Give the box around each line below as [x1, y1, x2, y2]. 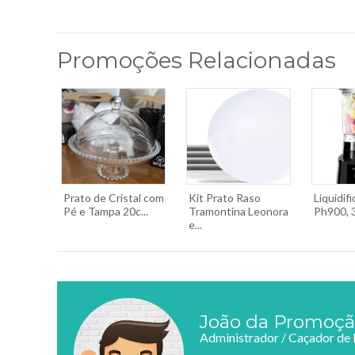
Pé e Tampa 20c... [63, 204, 148, 218]
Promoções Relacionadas [57, 47, 336, 74]
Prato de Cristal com [63, 191, 164, 204]
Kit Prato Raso [189, 191, 261, 204]
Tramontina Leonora [189, 204, 288, 218]
